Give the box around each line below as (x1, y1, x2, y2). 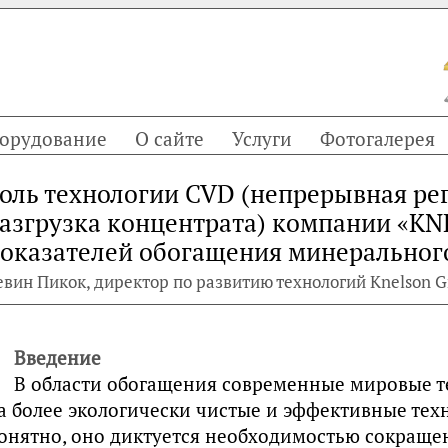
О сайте (135, 126, 204, 151)
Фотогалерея (320, 126, 435, 151)
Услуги (232, 126, 292, 151)
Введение (13, 345, 101, 370)
